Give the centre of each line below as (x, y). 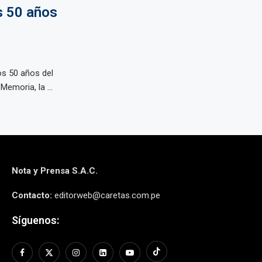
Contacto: (32, 195)
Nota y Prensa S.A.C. (54, 171)
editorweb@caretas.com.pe (106, 195)
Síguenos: (35, 220)
